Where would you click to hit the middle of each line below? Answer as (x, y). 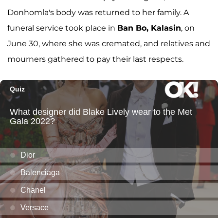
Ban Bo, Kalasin (149, 28)
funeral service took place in (62, 28)
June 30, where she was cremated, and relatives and (109, 44)
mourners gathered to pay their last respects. (95, 59)
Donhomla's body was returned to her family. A (98, 13)
